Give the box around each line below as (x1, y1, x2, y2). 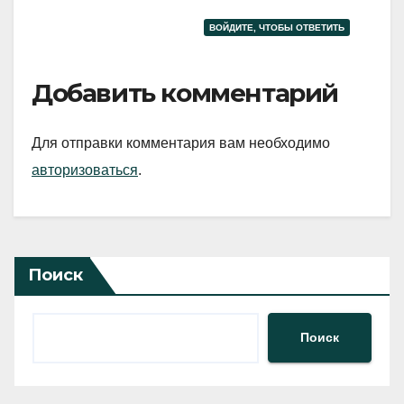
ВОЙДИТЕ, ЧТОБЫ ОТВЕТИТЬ (209, 23, 344, 33)
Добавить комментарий (32, 78, 338, 109)
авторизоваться (32, 161, 138, 178)
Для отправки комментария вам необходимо (32, 134, 330, 151)
